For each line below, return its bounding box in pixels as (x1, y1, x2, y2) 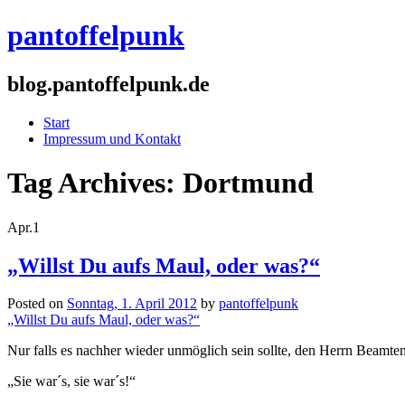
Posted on (7, 296, 67, 312)
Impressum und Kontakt (43, 130, 181, 146)
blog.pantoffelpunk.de (7, 71, 210, 96)
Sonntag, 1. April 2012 (67, 296, 197, 312)
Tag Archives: (7, 166, 183, 200)
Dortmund (183, 166, 314, 200)
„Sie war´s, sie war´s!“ (7, 373, 136, 390)
